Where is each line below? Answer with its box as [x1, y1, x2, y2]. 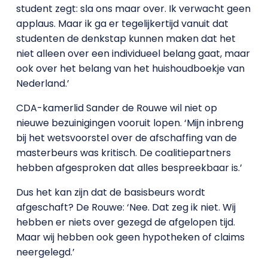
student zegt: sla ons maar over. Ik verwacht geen [16, 1, 251, 16]
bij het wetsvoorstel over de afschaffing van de [16, 130, 237, 145]
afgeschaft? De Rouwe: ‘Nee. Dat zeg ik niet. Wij [16, 200, 236, 214]
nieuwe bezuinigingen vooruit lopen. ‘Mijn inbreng [16, 115, 243, 130]
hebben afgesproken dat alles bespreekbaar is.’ [16, 160, 242, 175]
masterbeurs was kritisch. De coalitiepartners [16, 145, 231, 160]
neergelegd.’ [16, 245, 75, 259]
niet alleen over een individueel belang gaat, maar [16, 46, 250, 60]
